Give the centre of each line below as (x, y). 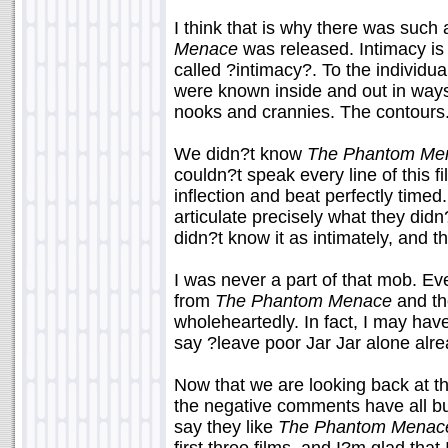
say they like (226, 427)
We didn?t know (240, 154)
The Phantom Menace (303, 301)
